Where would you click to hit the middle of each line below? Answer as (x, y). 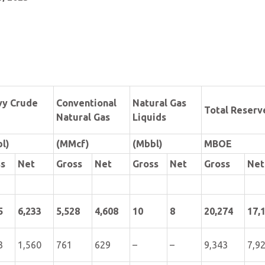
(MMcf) (73, 144)
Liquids (149, 117)
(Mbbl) (148, 144)
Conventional (86, 103)
